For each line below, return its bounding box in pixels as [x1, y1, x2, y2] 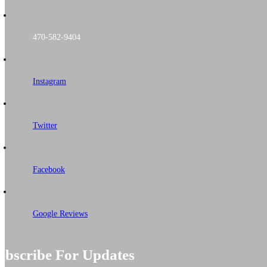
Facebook [33, 164, 66, 174]
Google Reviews [33, 209, 88, 218]
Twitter [33, 120, 58, 130]
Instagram [33, 76, 67, 86]
